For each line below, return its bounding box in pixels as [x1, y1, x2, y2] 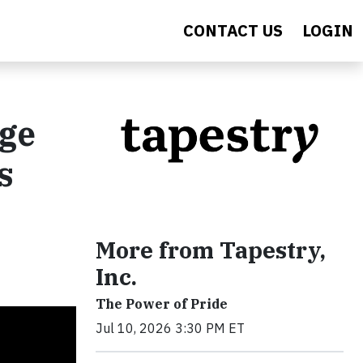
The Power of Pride [96, 295, 228, 312]
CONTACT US [183, 19, 283, 41]
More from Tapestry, [96, 234, 326, 265]
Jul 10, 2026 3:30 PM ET [96, 319, 245, 336]
